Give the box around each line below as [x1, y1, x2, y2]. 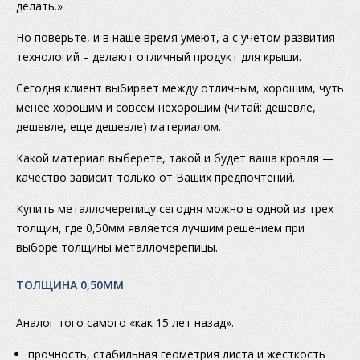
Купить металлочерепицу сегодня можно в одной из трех [16, 201, 333, 217]
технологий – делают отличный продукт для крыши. [16, 49, 301, 65]
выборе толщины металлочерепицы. [16, 239, 218, 256]
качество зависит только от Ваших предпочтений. [16, 170, 295, 186]
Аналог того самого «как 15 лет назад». [16, 315, 234, 331]
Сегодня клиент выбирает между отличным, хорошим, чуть [16, 80, 344, 96]
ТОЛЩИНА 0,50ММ [16, 277, 124, 293]
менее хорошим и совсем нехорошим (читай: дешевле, [16, 100, 316, 116]
